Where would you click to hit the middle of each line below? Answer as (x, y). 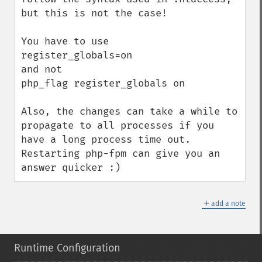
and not (42, 69)
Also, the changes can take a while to (129, 111)
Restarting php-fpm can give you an (120, 154)
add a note (228, 204)
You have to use (65, 41)
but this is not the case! (94, 13)
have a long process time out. (106, 139)
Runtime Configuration (67, 248)
